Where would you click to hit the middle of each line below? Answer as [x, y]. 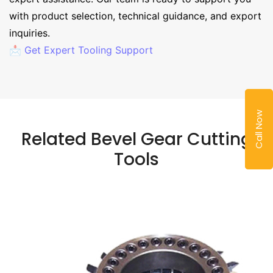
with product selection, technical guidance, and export [135, 16]
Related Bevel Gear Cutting [136, 140]
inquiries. [30, 33]
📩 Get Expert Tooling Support [81, 50]
